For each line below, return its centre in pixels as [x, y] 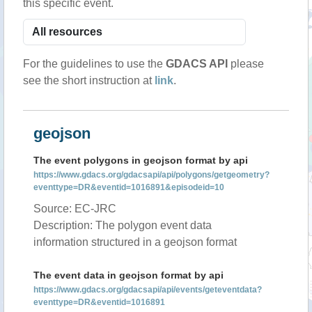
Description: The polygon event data [123, 225]
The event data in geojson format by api [128, 275]
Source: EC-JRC [75, 209]
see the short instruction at [89, 80]
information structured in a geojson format [135, 242]
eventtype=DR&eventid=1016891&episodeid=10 [129, 187]
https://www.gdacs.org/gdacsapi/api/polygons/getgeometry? [151, 175]
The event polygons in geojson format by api [141, 160]
